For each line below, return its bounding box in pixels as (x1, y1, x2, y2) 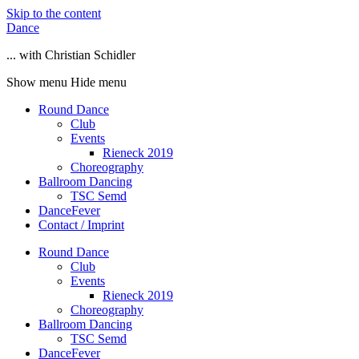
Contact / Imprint (38, 218, 124, 232)
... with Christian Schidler (6, 48, 135, 62)
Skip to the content (6, 6, 101, 20)
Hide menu (71, 75, 127, 89)
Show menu (6, 75, 67, 89)
